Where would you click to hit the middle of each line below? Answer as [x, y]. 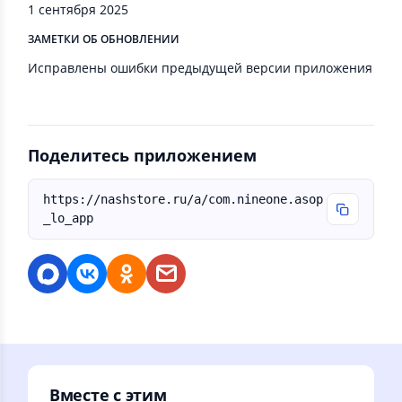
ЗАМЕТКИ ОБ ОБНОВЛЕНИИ [104, 39]
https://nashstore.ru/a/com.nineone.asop [183, 199]
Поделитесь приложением [142, 155]
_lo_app [68, 218]
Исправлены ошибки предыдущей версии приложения [200, 68]
